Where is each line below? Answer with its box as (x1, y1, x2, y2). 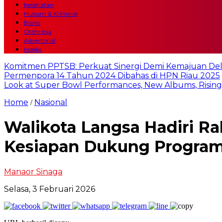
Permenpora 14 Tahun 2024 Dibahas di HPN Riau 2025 (4, 71, 220, 80)
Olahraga (24, 28, 52, 35)
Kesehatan (24, 1, 54, 8)
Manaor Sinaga (4, 166, 62, 176)
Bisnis (24, 19, 40, 26)
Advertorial (24, 37, 55, 44)
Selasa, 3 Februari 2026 (4, 184, 95, 194)
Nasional (34, 98, 67, 107)
